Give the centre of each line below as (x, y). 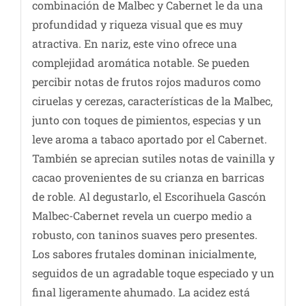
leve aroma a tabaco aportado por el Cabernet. (149, 139)
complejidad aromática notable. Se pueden (141, 62)
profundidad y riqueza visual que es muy (137, 24)
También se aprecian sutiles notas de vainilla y (153, 158)
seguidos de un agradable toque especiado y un (153, 273)
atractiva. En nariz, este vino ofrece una (134, 43)
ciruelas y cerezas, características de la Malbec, (152, 100)
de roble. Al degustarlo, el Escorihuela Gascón (149, 196)
